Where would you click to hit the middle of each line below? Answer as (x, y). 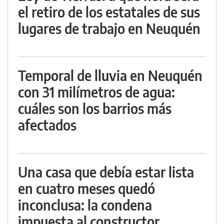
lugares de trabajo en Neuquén (109, 28)
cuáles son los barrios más (95, 108)
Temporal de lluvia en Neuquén (110, 75)
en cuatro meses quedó (86, 188)
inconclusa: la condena (85, 205)
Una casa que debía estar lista (106, 172)
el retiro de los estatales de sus (109, 12)
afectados (47, 125)
